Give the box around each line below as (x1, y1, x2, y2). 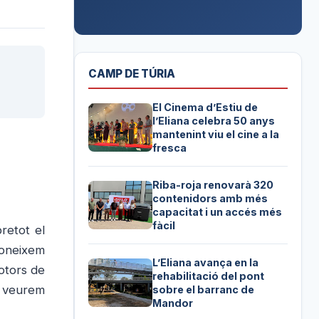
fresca (152, 142, 187, 155)
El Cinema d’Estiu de (152, 101, 258, 114)
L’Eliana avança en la (152, 256, 259, 269)
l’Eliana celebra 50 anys (152, 115, 276, 127)
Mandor (152, 297, 194, 310)
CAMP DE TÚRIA (88, 67, 176, 81)
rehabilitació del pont (152, 270, 265, 283)
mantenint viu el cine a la (152, 128, 280, 141)
